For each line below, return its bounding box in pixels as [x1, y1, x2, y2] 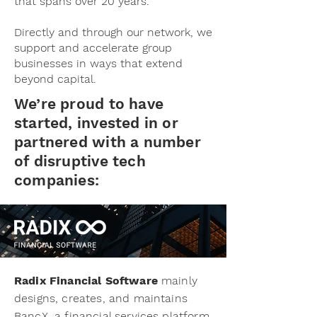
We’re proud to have [14, 95, 163, 113]
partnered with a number [14, 133, 201, 151]
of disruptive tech [14, 152, 146, 170]
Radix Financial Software [14, 274, 158, 287]
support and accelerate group [14, 41, 172, 54]
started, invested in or [14, 114, 178, 132]
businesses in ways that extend [14, 57, 183, 70]
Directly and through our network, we [14, 25, 212, 39]
